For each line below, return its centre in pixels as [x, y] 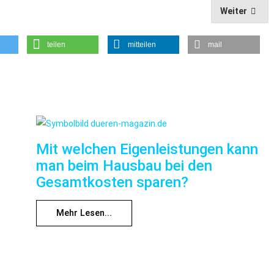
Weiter [233, 11]
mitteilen [142, 44]
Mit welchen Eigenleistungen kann [147, 149]
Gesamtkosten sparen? [112, 182]
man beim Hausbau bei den [124, 165]
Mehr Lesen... [84, 213]
